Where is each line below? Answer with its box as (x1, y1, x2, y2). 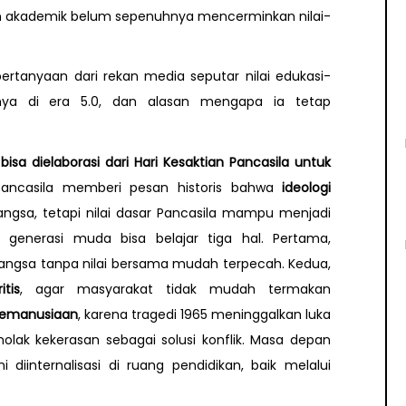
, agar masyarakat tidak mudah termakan (20, 279, 332, 298)
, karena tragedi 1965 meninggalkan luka (77, 304, 332, 324)
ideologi (282, 178, 332, 197)
